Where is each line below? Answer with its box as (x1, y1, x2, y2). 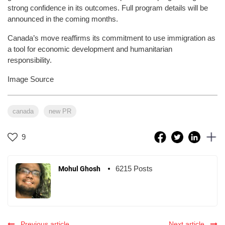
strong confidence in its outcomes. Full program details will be (8, 3, 208, 12)
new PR (49, 107, 71, 115)
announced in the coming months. (8, 14, 118, 23)
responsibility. (8, 55, 52, 64)
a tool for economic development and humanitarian (8, 44, 172, 53)
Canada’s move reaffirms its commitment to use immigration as (8, 33, 215, 42)
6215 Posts (116, 164, 153, 173)
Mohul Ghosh (58, 164, 100, 173)
